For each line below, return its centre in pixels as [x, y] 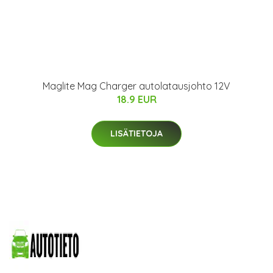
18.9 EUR [136, 100]
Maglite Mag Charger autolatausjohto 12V [136, 86]
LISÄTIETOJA [136, 134]
